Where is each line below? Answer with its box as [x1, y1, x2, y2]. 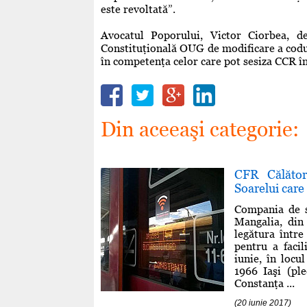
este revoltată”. [101, 2, 175, 16]
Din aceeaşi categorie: [101, 116, 299, 141]
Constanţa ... [234, 276, 295, 290]
